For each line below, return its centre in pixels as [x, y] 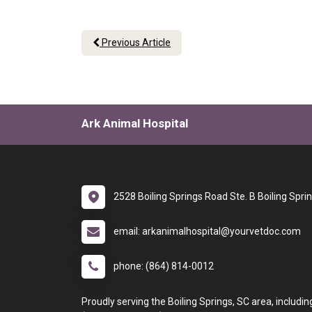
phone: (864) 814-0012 [164, 266]
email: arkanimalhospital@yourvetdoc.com [207, 231]
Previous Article [135, 42]
